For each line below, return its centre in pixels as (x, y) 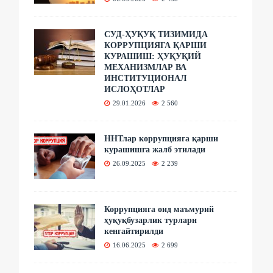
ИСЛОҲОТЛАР (135, 89)
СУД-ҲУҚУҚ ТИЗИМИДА (156, 34)
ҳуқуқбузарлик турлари (151, 220)
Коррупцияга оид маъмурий (159, 209)
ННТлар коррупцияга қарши (161, 138)
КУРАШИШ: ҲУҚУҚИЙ (153, 56)
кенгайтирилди (134, 231)
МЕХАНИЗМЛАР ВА (146, 67)
